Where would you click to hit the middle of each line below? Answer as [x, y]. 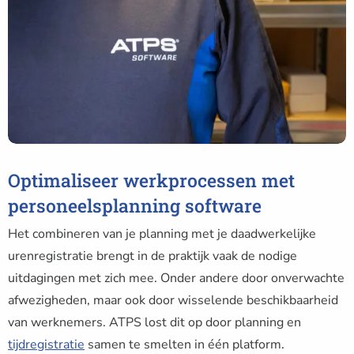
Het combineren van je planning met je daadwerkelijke [162, 233]
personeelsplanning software [135, 205]
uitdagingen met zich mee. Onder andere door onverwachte [176, 278]
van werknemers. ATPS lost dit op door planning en [154, 322]
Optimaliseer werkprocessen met [151, 180]
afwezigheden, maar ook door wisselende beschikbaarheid [173, 300]
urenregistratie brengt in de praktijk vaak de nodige [153, 256]
